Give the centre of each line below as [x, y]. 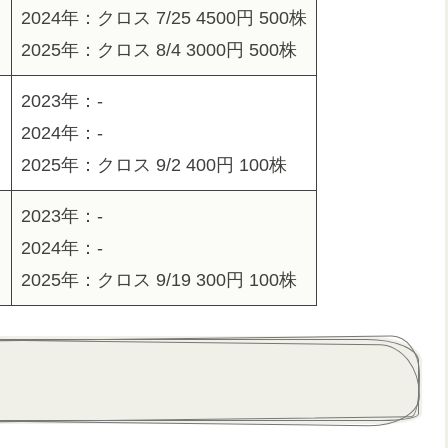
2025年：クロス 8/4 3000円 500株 [159, 50]
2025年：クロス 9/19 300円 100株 [159, 280]
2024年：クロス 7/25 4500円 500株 [164, 18]
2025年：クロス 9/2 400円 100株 [154, 165]
